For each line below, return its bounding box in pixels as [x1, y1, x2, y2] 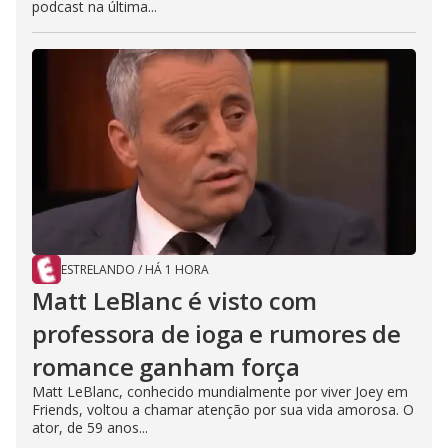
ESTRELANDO [61, 261, 135, 279]
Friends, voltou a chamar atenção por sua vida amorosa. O [32, 400, 414, 420]
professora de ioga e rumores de [32, 317, 401, 351]
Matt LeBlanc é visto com [32, 284, 318, 318]
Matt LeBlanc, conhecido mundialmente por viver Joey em [32, 382, 408, 402]
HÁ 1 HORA [145, 261, 209, 279]
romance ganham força [32, 350, 301, 384]
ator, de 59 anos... [32, 418, 148, 438]
